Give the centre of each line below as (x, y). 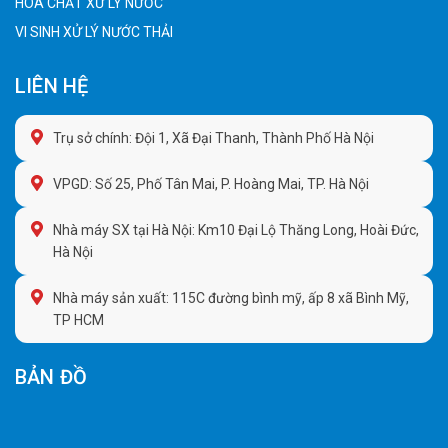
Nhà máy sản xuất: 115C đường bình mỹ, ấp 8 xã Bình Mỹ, (231, 297)
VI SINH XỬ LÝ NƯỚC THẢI (94, 31)
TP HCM (78, 319)
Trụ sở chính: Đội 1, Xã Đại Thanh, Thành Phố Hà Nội (213, 137)
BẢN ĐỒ (51, 376)
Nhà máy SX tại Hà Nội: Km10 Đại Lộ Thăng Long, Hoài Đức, (236, 229)
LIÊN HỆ (52, 85)
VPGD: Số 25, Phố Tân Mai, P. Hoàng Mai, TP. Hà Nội (211, 183)
